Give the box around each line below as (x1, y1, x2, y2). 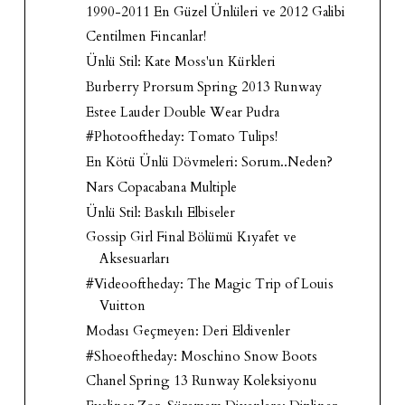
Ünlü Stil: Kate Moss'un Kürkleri (86, 52, 277, 71)
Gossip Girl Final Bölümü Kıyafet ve (86, 228, 297, 247)
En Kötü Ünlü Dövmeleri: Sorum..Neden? (86, 153, 334, 172)
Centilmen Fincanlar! (86, 27, 207, 46)
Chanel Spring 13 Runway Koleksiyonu (86, 372, 318, 391)
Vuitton (99, 297, 146, 316)
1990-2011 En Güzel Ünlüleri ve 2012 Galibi (86, 2, 346, 21)
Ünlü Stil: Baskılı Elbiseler (86, 202, 236, 221)
